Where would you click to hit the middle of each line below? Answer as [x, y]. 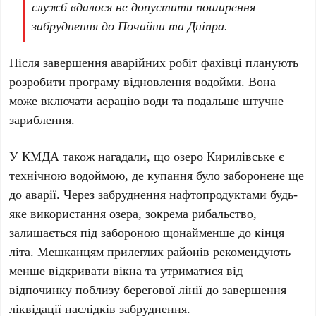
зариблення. [42, 120]
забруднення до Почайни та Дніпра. [130, 26]
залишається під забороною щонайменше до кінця [147, 232]
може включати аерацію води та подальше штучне [147, 101]
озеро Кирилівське [225, 156]
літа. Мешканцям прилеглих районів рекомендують [150, 251]
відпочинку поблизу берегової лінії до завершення [148, 290]
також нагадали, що [117, 156]
